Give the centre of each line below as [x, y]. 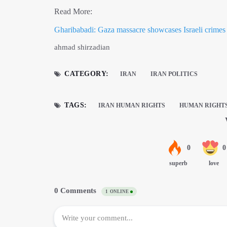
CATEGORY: [87, 74]
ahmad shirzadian [82, 47]
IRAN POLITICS [174, 74]
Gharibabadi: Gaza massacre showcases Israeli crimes [140, 30]
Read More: [73, 11]
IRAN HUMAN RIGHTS [131, 105]
